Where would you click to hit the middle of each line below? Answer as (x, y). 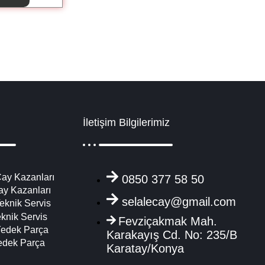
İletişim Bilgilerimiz (126, 122)
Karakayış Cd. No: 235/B (172, 235)
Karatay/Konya (145, 248)
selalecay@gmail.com (179, 201)
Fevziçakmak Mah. (168, 221)
